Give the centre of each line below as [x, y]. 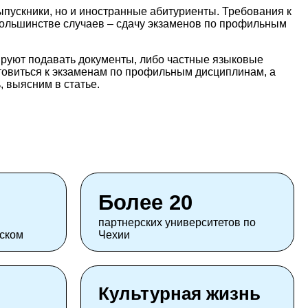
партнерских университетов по [177, 223]
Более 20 [145, 203]
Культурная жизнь [179, 294]
